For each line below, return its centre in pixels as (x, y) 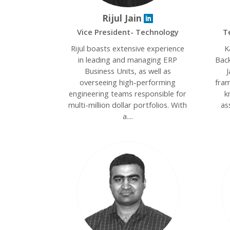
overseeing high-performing (128, 82)
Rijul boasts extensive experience (128, 48)
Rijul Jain (122, 18)
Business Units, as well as (128, 71)
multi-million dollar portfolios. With (128, 105)
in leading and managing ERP (128, 60)
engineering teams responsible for (128, 93)
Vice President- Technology (128, 32)
